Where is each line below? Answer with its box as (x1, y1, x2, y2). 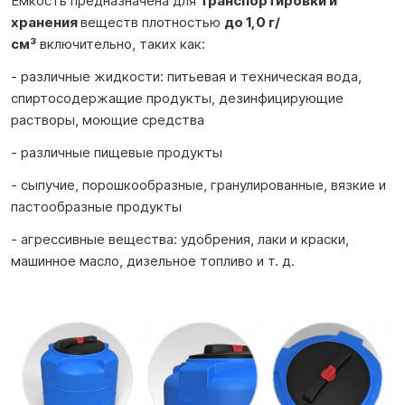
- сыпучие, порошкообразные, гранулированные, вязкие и (11, 176, 386, 193)
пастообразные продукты (11, 198, 182, 215)
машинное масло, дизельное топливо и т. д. (11, 252, 295, 269)
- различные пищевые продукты (11, 144, 222, 161)
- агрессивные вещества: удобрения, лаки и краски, (11, 231, 349, 248)
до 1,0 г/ (224, 14, 280, 31)
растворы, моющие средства (11, 111, 204, 128)
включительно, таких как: (36, 35, 205, 52)
